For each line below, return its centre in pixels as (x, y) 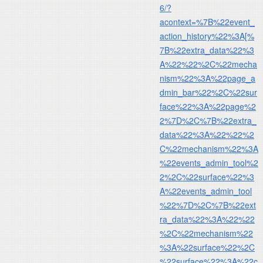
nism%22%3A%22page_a (208, 78)
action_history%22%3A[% (207, 36)
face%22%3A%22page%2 (208, 106)
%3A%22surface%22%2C (207, 247)
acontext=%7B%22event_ (207, 21)
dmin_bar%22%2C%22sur (208, 92)
